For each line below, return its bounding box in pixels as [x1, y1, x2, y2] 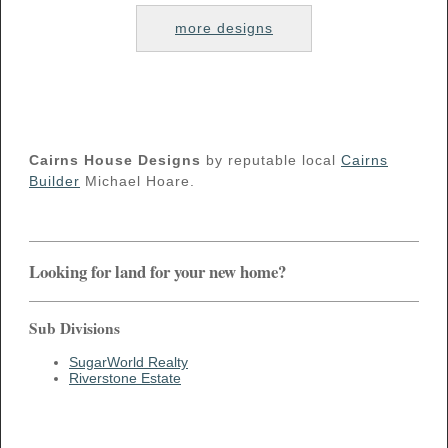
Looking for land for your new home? [29, 258, 286, 284]
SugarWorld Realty [69, 354, 188, 371]
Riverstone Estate [69, 370, 181, 387]
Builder [29, 172, 80, 189]
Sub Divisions [29, 316, 120, 339]
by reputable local [201, 151, 341, 168]
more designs [175, 19, 273, 36]
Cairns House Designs [29, 151, 201, 168]
